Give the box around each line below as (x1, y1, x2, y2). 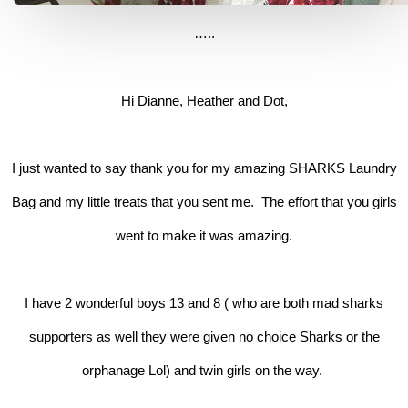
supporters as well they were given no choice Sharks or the (28, 328, 380, 344)
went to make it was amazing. (116, 227, 292, 243)
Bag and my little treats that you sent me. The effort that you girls (11, 193, 397, 209)
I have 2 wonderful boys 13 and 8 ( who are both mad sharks (25, 294, 383, 311)
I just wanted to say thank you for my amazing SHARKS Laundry (11, 159, 397, 176)
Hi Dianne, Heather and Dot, (120, 92, 288, 108)
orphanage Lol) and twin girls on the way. (82, 362, 326, 378)
